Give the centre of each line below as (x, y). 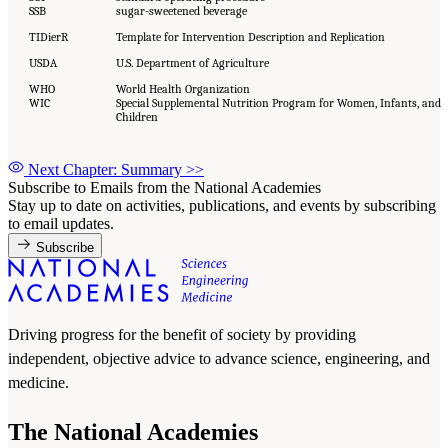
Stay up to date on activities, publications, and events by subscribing (222, 205)
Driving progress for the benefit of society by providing (182, 334)
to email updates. (61, 223)
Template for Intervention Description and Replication (250, 37)
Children (136, 117)
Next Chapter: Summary (107, 169)
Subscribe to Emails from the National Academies (164, 187)
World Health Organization (182, 89)
